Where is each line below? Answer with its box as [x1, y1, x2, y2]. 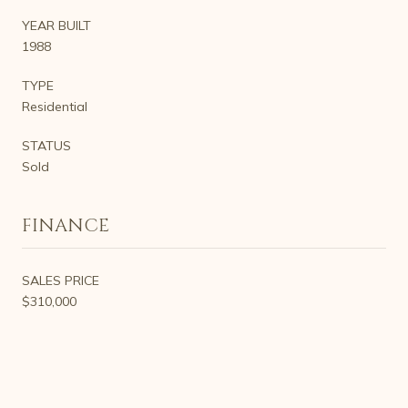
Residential [22, 97, 87, 115]
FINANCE [22, 212, 109, 238]
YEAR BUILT [22, 16, 91, 34]
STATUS [22, 137, 71, 154]
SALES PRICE [22, 271, 99, 289]
